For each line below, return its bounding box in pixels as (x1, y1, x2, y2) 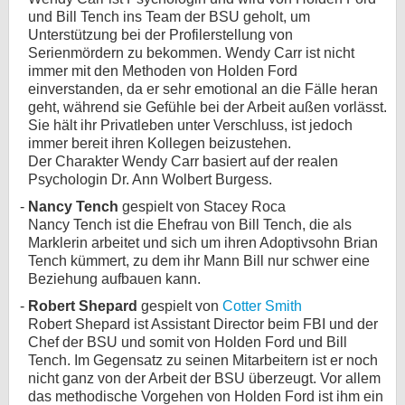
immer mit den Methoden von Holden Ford (28, 63, 297, 79)
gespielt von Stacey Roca (118, 199, 286, 214)
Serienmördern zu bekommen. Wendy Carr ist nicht (28, 45, 354, 61)
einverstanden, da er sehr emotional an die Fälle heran (28, 81, 378, 97)
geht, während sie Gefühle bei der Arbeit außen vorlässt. (28, 99, 387, 115)
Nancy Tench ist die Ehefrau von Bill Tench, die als (28, 217, 352, 232)
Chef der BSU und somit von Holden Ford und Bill (28, 334, 347, 350)
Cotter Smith (222, 298, 302, 314)
